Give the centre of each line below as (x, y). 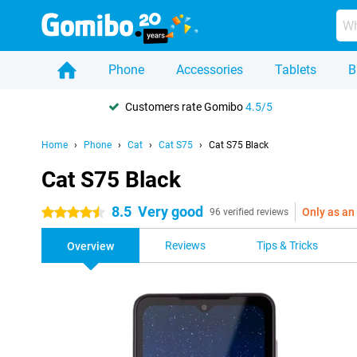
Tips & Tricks (287, 245)
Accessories (210, 70)
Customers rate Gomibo (185, 106)
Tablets (296, 70)
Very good (171, 212)
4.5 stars (63, 213)
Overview (90, 246)
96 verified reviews (249, 212)
